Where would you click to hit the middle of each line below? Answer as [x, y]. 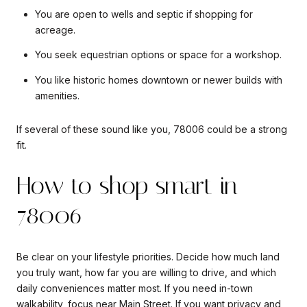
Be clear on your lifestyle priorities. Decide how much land [148, 256]
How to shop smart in [127, 186]
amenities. [57, 95]
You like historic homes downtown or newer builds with [158, 79]
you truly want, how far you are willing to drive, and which [146, 272]
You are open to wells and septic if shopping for [144, 14]
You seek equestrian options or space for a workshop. [158, 55]
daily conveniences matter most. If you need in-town [135, 288]
